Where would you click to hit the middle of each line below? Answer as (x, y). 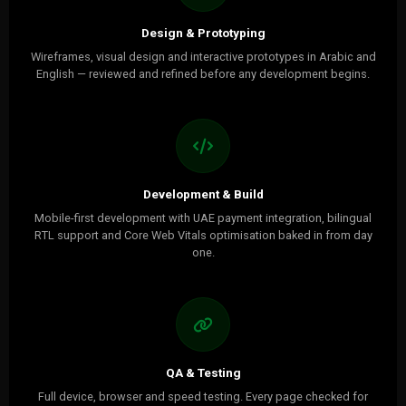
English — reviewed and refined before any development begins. (203, 74)
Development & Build (203, 194)
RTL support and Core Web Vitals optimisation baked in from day (203, 235)
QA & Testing (203, 372)
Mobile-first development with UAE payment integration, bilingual (203, 218)
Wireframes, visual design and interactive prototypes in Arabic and (203, 57)
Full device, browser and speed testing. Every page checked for (203, 396)
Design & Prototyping (203, 33)
